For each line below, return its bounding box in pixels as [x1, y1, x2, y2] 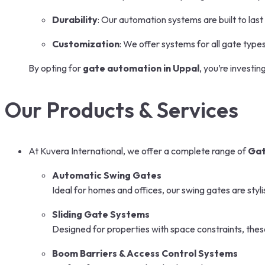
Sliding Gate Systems [52, 208, 150, 220]
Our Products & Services [5, 96, 238, 123]
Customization [52, 37, 119, 50]
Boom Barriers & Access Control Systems [52, 247, 238, 259]
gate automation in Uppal [83, 62, 199, 74]
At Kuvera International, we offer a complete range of [28, 144, 248, 157]
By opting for [28, 62, 83, 74]
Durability [52, 13, 98, 25]
